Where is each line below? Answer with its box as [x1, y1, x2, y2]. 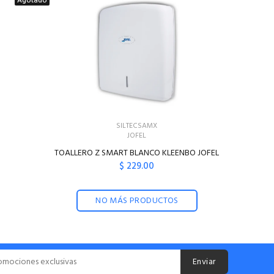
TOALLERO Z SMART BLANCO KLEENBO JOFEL [54, 146, 220, 160]
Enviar [193, 255, 216, 269]
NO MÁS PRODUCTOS [95, 194, 179, 208]
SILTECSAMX [116, 120, 158, 132]
